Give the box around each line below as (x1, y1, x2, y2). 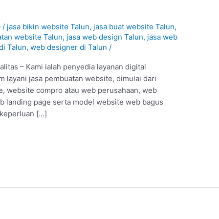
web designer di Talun (30, 42, 108, 52)
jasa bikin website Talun (7, 22, 90, 31)
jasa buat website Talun (93, 22, 175, 31)
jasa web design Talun (66, 32, 144, 42)
